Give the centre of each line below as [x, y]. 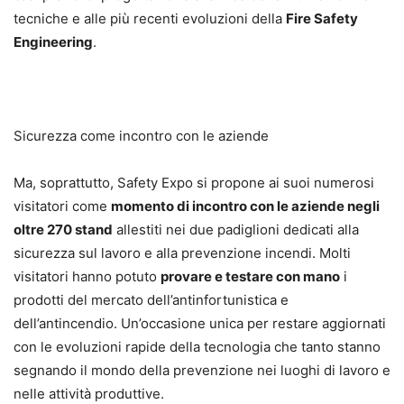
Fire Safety [322, 18]
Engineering [53, 41]
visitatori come [62, 206]
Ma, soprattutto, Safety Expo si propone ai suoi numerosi [194, 182]
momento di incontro [180, 206]
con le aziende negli [315, 206]
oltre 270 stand [63, 229]
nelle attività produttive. [89, 393]
